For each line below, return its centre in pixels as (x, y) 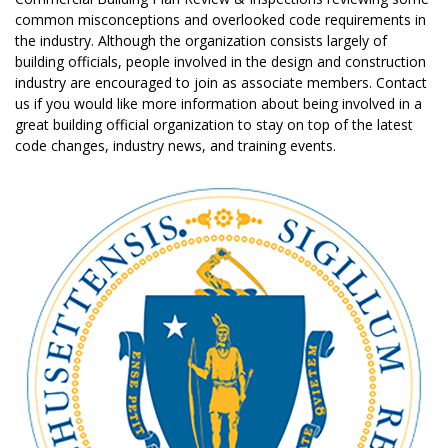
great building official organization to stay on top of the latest (214, 124)
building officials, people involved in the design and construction (220, 61)
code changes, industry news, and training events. (175, 145)
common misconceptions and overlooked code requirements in (220, 19)
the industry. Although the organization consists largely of (201, 40)
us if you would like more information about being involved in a (218, 103)
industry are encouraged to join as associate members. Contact (221, 82)
